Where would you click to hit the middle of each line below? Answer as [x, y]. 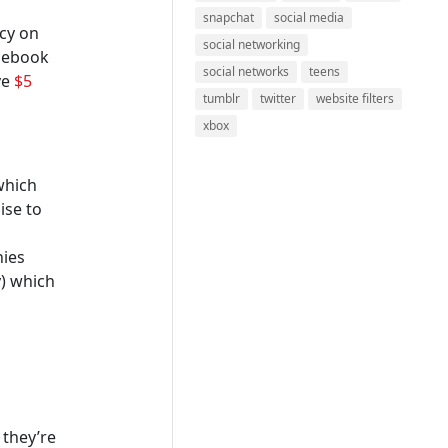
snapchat [229, 17]
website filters [355, 98]
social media [309, 17]
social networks [246, 71]
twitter [278, 98]
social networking [252, 44]
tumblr [222, 98]
